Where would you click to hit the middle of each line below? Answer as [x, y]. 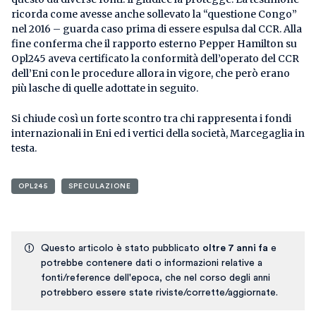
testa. [24, 148]
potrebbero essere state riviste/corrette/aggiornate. [159, 293]
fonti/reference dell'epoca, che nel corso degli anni [156, 278]
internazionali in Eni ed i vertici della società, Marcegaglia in [158, 134]
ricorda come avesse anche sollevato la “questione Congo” [154, 14]
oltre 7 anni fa [235, 249]
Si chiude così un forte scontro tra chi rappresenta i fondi [151, 119]
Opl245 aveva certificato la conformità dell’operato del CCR [155, 59]
